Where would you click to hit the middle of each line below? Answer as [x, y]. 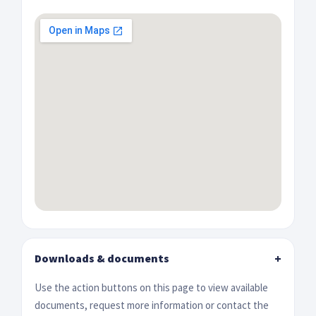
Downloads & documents [102, 258]
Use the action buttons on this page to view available [151, 287]
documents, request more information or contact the [152, 305]
